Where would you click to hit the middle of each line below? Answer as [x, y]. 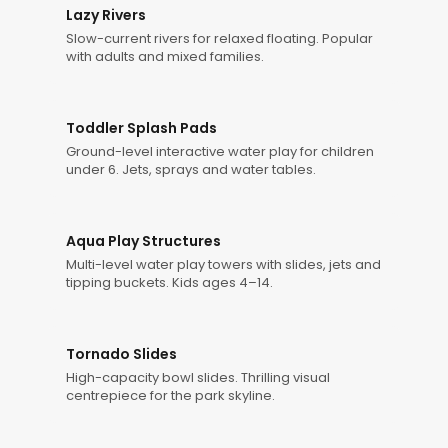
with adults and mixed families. [165, 56]
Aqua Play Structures [143, 241]
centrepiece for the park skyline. [170, 395]
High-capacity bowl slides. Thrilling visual [198, 377]
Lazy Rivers [106, 15]
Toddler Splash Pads [141, 128]
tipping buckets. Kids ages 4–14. [169, 282]
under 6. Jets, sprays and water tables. [191, 169]
